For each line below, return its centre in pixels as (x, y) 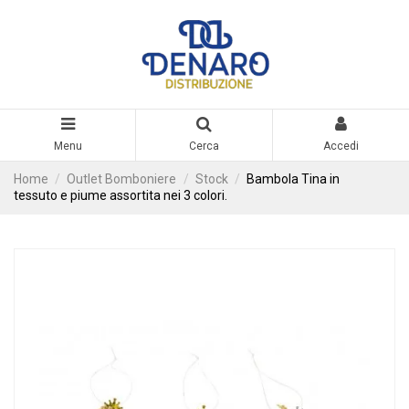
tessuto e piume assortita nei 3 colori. (121, 195)
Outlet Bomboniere (122, 178)
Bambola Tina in (294, 178)
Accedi (341, 147)
